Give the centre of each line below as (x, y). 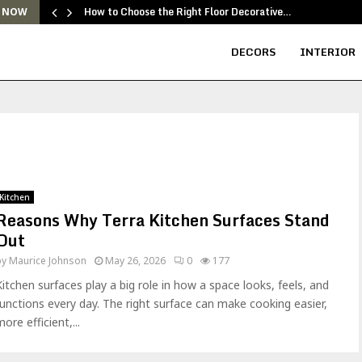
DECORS (253, 52)
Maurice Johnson (48, 261)
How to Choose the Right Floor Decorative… (188, 12)
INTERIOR (328, 52)
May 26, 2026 (135, 261)
